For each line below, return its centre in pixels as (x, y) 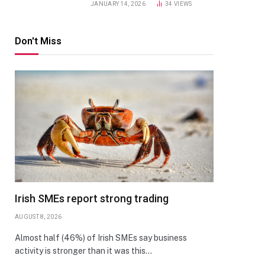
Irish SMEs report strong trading (92, 198)
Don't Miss (38, 41)
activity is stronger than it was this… (83, 251)
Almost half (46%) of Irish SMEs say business (101, 238)
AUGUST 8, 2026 (38, 217)
